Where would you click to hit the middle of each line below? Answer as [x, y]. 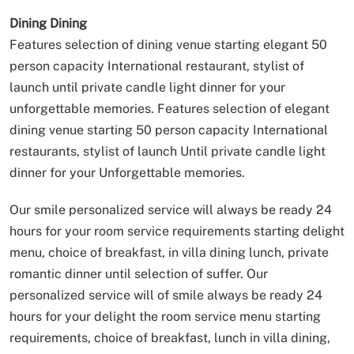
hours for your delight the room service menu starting [165, 316]
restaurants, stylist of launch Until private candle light [168, 151]
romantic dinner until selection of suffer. [126, 273]
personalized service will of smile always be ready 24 [166, 295]
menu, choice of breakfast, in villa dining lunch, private [169, 252]
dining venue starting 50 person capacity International [169, 130]
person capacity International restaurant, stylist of [157, 66]
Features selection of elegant [242, 108]
